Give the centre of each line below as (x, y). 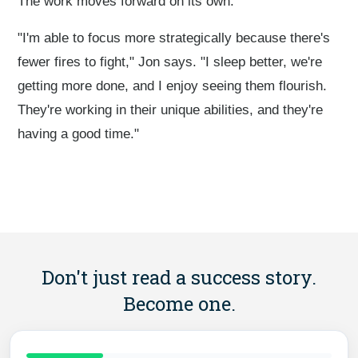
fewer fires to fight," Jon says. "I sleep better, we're (170, 62)
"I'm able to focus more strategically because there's (174, 38)
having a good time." (79, 133)
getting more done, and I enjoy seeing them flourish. (173, 86)
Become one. (179, 303)
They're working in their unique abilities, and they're (171, 109)
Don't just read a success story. (179, 277)
